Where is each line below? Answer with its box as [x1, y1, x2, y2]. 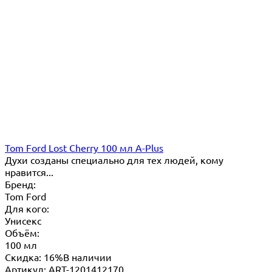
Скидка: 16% [5, 250, 63, 263]
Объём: [5, 226, 39, 239]
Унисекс [5, 214, 41, 226]
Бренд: [5, 177, 36, 190]
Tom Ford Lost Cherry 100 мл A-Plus [5, 141, 163, 154]
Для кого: [5, 202, 49, 214]
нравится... [5, 165, 53, 178]
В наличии [63, 250, 112, 263]
